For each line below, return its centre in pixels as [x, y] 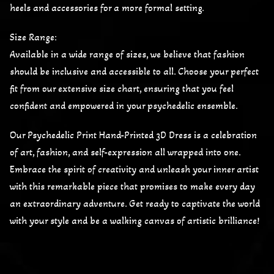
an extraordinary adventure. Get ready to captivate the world [135, 203]
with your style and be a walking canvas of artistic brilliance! [135, 220]
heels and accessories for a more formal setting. [107, 7]
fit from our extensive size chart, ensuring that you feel [122, 88]
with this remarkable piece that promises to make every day [132, 186]
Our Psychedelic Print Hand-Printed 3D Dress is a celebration [133, 135]
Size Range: [33, 37]
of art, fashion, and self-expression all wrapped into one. [125, 152]
